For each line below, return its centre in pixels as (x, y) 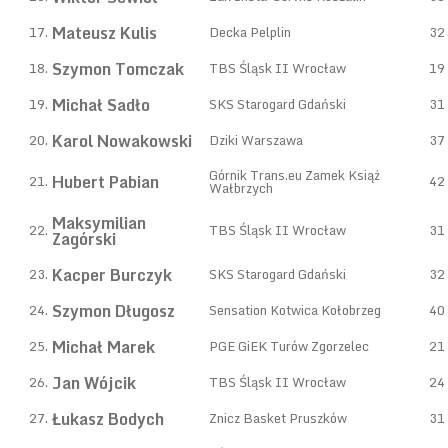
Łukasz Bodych (108, 419)
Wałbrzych (241, 188)
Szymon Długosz (113, 311)
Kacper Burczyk (112, 275)
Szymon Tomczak (118, 69)
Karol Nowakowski (122, 141)
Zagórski (84, 239)
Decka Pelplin (250, 32)
